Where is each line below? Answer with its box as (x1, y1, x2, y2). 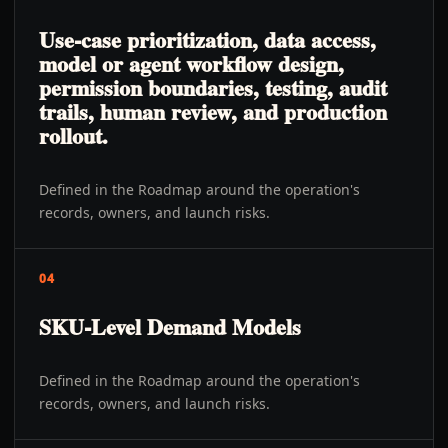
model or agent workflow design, (39, 47, 344, 80)
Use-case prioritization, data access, (39, 23, 376, 56)
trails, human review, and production (39, 95, 387, 128)
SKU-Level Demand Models (39, 310, 301, 343)
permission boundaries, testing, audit (39, 71, 387, 104)
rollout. (39, 119, 108, 152)
